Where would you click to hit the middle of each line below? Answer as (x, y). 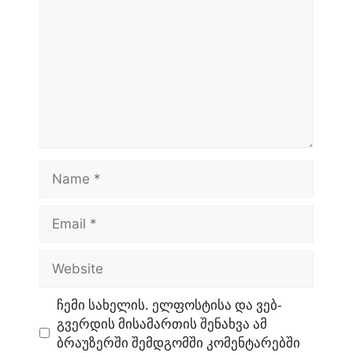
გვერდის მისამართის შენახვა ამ (162, 323)
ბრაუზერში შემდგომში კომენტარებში (178, 342)
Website (61, 260)
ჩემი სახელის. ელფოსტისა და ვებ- (169, 304)
